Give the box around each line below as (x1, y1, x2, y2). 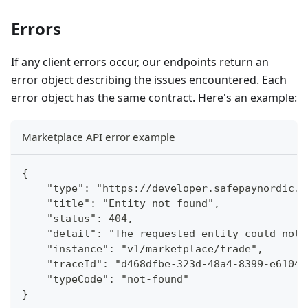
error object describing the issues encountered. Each (11, 72, 287, 87)
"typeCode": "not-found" (22, 273, 189, 285)
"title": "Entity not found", (22, 197, 220, 210)
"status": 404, (22, 212, 133, 225)
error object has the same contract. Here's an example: (11, 90, 297, 105)
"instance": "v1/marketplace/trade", (22, 243, 263, 255)
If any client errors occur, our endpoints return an (11, 54, 269, 69)
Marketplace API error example (22, 130, 175, 144)
